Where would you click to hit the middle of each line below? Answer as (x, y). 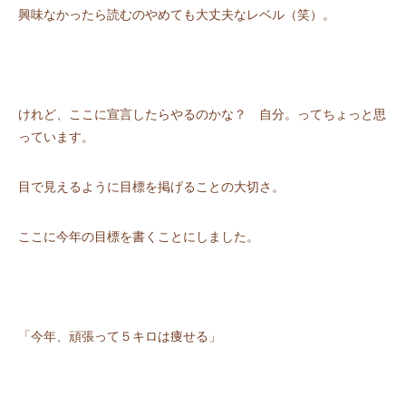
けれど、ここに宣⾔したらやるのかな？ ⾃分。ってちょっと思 (202, 115)
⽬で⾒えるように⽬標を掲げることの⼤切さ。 (151, 188)
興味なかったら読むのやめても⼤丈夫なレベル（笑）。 (177, 15)
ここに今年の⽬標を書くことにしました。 (139, 237)
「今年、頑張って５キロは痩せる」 (120, 337)
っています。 (56, 138)
